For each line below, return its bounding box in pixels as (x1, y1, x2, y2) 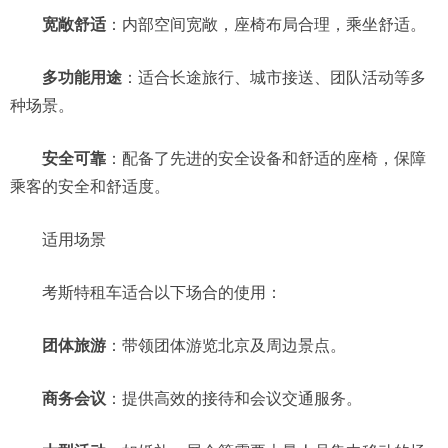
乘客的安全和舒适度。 (10, 178, 170, 195)
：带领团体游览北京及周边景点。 (106, 337, 346, 354)
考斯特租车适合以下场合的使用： (10, 284, 282, 301)
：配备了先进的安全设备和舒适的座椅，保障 (106, 150, 426, 167)
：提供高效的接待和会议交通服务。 (106, 390, 362, 407)
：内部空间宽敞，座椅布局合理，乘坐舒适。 (106, 16, 426, 33)
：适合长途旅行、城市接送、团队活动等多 (122, 69, 426, 86)
